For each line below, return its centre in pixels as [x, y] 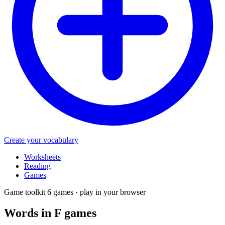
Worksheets [42, 157]
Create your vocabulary [41, 140]
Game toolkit [25, 192]
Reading [37, 166]
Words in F [34, 213]
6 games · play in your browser [96, 192]
